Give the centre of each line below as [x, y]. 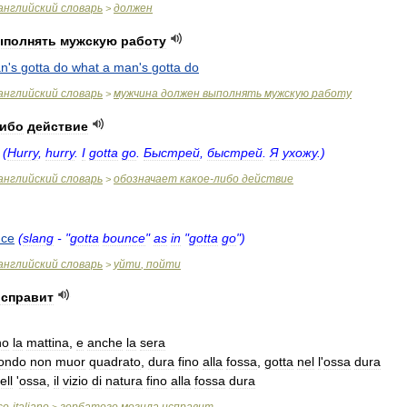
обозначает [145, 179]
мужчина [136, 94]
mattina [48, 342]
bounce [124, 238]
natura [124, 381]
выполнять [232, 94]
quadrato [115, 362]
